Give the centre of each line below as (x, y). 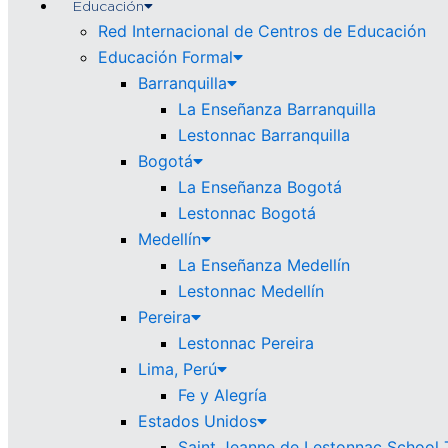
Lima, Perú (177, 369)
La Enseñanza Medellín (264, 265)
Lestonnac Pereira (246, 343)
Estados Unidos (197, 421)
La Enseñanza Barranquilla (277, 109)
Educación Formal (165, 57)
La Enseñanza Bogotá (260, 187)
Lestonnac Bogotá (247, 213)
